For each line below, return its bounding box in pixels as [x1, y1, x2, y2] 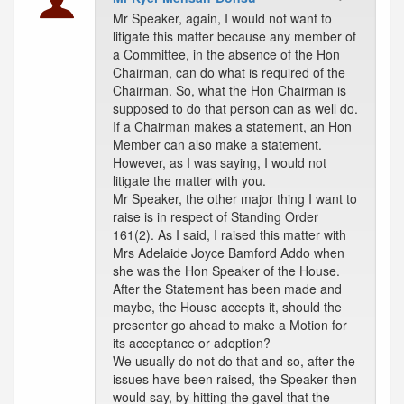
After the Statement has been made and [113, 280, 342, 298]
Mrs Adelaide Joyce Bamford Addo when [113, 243, 344, 262]
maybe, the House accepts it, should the [113, 298, 342, 316]
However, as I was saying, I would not [113, 153, 326, 171]
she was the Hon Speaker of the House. [113, 262, 340, 280]
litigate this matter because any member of [113, 27, 356, 45]
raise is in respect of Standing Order [113, 207, 318, 225]
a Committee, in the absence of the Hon [113, 45, 340, 63]
